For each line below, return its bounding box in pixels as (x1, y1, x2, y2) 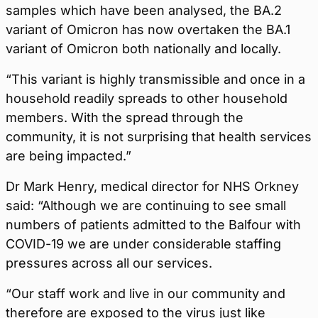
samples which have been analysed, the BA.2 (6, 3, 282, 18)
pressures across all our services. (6, 256, 212, 270)
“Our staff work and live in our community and (6, 286, 285, 301)
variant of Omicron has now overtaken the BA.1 (6, 22, 290, 37)
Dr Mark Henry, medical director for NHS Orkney (6, 179, 299, 194)
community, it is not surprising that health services (6, 129, 312, 144)
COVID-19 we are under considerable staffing (6, 236, 281, 251)
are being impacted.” (6, 148, 131, 163)
